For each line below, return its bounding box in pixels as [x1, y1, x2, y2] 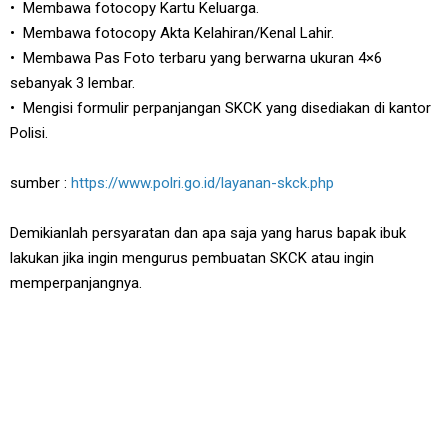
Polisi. [10, 123, 48, 142]
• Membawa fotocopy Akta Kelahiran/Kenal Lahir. [10, 23, 334, 42]
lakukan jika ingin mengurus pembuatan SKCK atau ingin [10, 248, 374, 267]
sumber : [10, 173, 71, 192]
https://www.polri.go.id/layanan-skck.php [71, 173, 334, 192]
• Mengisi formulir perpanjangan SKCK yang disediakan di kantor [10, 98, 431, 117]
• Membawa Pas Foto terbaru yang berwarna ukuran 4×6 [10, 48, 382, 67]
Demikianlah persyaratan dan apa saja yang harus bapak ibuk [10, 223, 406, 242]
